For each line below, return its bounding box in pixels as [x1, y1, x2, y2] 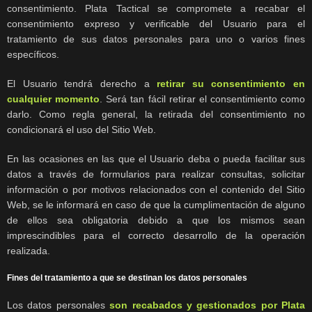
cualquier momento [7, 93, 100, 105]
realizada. [7, 245, 50, 257]
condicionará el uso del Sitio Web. [7, 124, 156, 136]
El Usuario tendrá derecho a [7, 78, 150, 90]
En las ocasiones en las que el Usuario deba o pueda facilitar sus [7, 153, 305, 165]
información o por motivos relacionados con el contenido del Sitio [7, 184, 305, 196]
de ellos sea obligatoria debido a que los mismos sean [7, 214, 305, 226]
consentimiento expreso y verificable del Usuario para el [7, 18, 305, 30]
